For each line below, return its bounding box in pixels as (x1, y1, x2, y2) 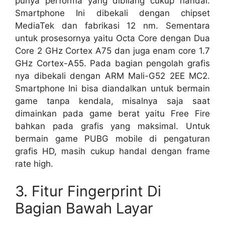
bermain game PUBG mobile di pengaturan (15, 133, 210, 144)
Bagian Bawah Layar (15, 199, 153, 217)
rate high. (15, 158, 53, 169)
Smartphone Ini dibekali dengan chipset (15, 8, 210, 18)
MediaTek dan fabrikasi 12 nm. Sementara (15, 20, 210, 31)
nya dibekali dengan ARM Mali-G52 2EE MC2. (15, 70, 210, 81)
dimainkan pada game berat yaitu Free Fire (15, 108, 210, 119)
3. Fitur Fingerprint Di (15, 182, 161, 200)
